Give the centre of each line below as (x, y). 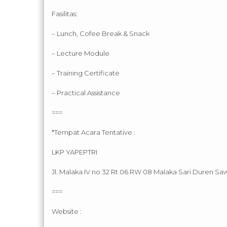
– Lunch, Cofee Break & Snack (101, 34)
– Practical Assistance (86, 93)
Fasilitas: (65, 14)
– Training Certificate (86, 73)
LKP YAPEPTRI (74, 152)
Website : (67, 212)
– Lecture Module (81, 53)
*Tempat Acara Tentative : (93, 133)
